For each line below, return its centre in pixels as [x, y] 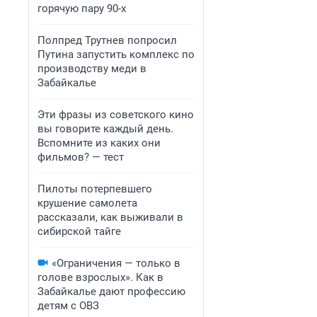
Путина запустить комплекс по [116, 54]
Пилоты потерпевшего [95, 189]
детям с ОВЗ [68, 306]
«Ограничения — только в [116, 263]
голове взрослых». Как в [100, 277]
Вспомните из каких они [99, 143]
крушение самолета [87, 203]
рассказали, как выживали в [110, 217]
